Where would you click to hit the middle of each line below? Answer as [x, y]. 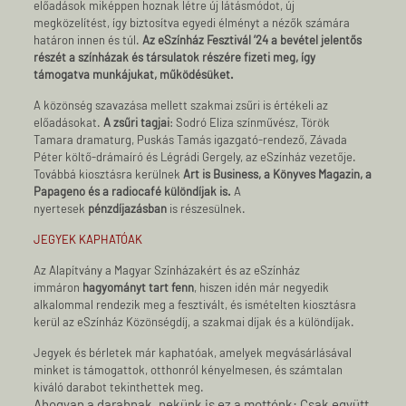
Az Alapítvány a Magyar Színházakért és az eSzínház [167, 270]
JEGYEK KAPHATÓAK [88, 239]
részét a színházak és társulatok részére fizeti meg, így [175, 57]
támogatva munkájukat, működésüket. [134, 74]
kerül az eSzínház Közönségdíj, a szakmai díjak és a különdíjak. [194, 321]
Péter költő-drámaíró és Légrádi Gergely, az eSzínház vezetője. [195, 156]
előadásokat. [69, 122]
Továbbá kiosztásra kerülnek [109, 174]
